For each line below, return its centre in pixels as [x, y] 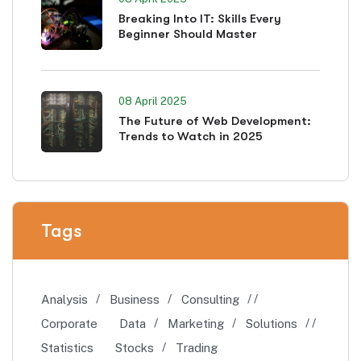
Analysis [64, 300]
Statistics [67, 348]
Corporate [69, 324]
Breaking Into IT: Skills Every [200, 19]
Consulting [210, 300]
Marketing [196, 324]
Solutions [272, 324]
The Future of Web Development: [215, 121]
